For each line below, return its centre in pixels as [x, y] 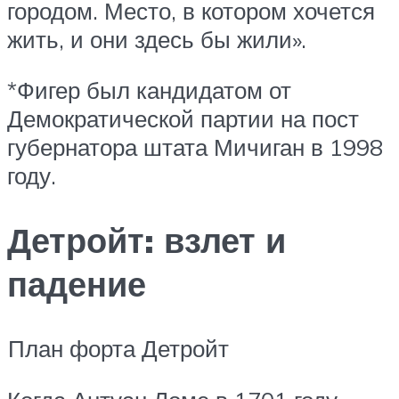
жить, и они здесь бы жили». [157, 39]
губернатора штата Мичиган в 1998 [195, 147]
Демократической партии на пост [183, 119]
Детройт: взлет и [147, 240]
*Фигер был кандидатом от [149, 90]
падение [77, 284]
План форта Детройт [118, 349]
